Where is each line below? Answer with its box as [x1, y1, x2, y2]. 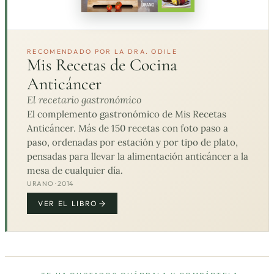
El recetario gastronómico [27, 94, 141, 106]
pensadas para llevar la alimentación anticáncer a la [27, 150, 248, 163]
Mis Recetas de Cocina [27, 54, 177, 76]
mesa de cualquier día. [27, 165, 123, 177]
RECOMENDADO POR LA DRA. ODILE [27, 47, 177, 56]
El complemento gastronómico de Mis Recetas [27, 108, 226, 120]
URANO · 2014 [27, 179, 74, 188]
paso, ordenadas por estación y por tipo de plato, [27, 136, 238, 149]
